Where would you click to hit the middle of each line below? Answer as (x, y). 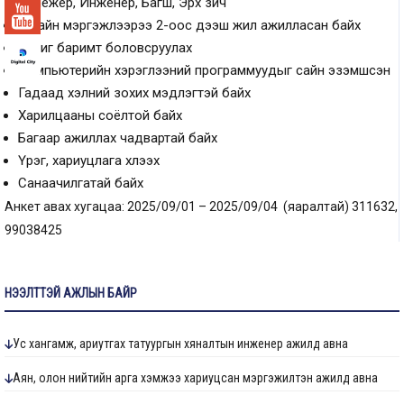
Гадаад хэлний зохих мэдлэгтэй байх (134, 93)
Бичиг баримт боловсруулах (105, 48)
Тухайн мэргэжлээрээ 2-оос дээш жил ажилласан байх (189, 25)
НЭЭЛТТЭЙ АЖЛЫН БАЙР (71, 293)
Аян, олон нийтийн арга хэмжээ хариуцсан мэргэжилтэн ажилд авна (195, 378)
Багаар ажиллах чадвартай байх (118, 138)
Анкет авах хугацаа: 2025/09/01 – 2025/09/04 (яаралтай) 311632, (201, 207)
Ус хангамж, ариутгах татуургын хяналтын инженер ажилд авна (180, 344)
